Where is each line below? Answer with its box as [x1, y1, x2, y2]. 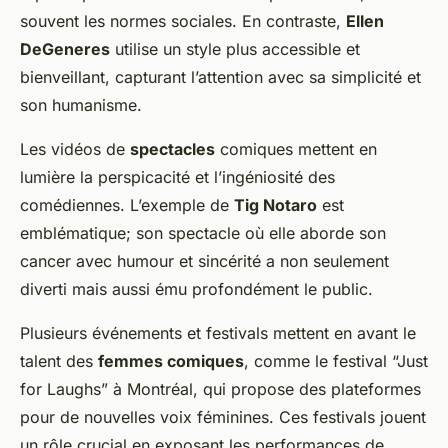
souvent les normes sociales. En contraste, [20, 11, 346, 32]
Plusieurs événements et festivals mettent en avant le [20, 323, 416, 344]
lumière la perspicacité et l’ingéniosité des [20, 167, 335, 188]
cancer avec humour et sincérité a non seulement [20, 251, 389, 272]
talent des [20, 351, 98, 372]
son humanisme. [20, 95, 142, 116]
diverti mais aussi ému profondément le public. [20, 279, 373, 300]
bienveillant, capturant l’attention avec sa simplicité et [20, 67, 421, 88]
